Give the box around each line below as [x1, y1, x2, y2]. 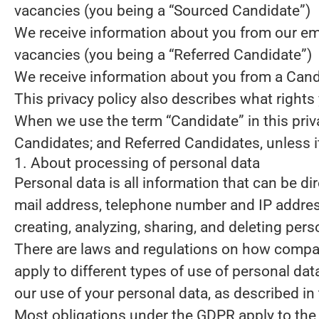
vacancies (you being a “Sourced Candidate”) [14, 2, 310, 19]
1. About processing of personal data [14, 155, 260, 172]
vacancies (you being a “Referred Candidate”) [14, 46, 312, 63]
